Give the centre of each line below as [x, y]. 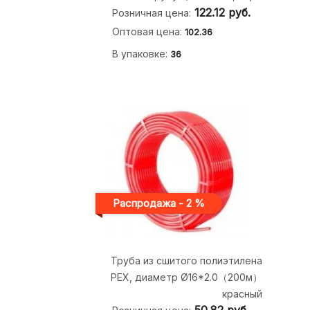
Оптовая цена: [148, 31]
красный [242, 293]
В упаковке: [141, 53]
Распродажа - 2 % [158, 203]
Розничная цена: [151, 12]
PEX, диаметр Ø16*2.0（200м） [186, 277]
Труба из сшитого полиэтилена [186, 260]
